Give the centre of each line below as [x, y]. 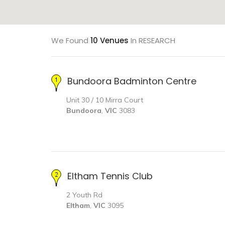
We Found [71, 40]
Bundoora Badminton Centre [132, 81]
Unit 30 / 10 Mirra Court [105, 100]
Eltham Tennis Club [110, 176]
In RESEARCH [152, 40]
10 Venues [109, 40]
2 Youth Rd [84, 195]
